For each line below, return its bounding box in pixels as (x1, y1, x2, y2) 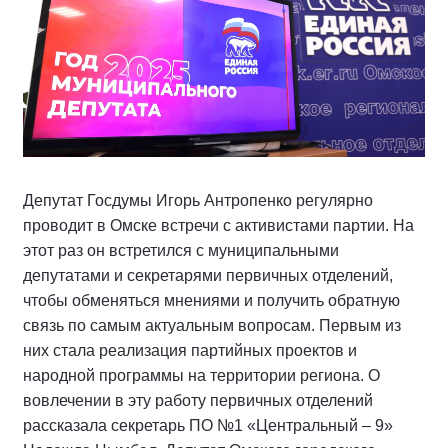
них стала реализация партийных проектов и (23, 341, 357, 359)
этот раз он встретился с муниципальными (23, 241, 339, 259)
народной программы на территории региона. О (23, 366, 380, 384)
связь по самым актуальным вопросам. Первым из (23, 316, 401, 334)
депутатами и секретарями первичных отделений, (23, 266, 393, 284)
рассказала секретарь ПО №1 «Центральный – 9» (23, 416, 393, 434)
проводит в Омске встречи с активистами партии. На (23, 216, 414, 234)
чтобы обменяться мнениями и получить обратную (23, 291, 400, 309)
